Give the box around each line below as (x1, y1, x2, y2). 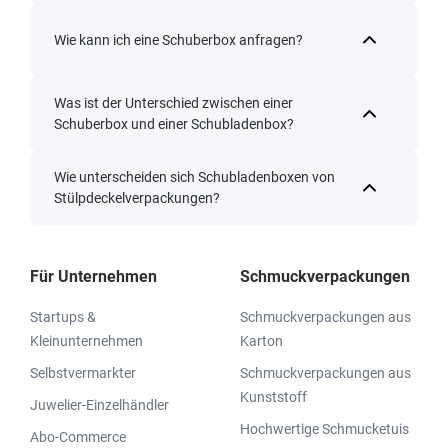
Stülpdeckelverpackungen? (54, 190, 220, 207)
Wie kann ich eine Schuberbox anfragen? (54, 31, 303, 48)
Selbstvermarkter (30, 365, 136, 382)
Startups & (30, 309, 96, 326)
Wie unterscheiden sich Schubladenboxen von (54, 169, 335, 186)
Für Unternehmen (30, 267, 157, 287)
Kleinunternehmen (30, 333, 143, 350)
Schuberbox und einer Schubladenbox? (54, 116, 294, 133)
